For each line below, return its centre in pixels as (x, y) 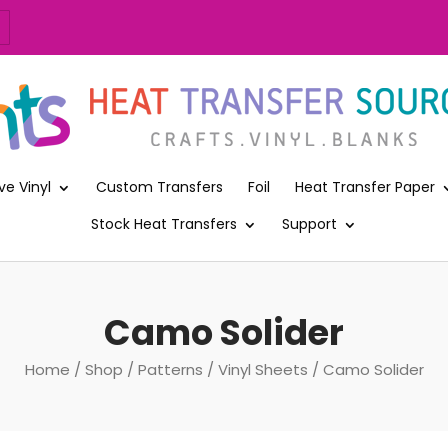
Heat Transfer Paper (365, 186)
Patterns (170, 369)
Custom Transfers (159, 186)
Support (309, 223)
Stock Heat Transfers (164, 223)
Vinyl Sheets (262, 369)
